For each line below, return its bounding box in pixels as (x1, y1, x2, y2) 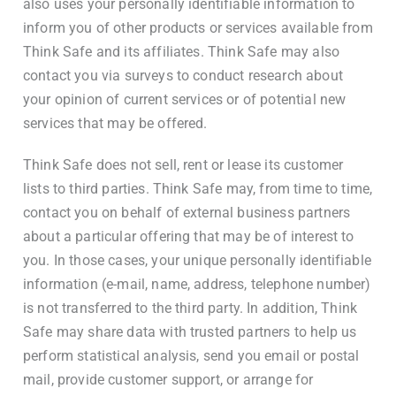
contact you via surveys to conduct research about (23, 67, 343, 84)
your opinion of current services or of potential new (23, 91, 346, 108)
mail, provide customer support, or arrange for (23, 371, 314, 388)
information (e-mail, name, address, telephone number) (23, 276, 371, 293)
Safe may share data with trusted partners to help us (23, 324, 357, 340)
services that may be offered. (23, 115, 208, 132)
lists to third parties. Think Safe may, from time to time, (23, 180, 373, 197)
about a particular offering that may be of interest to (23, 228, 354, 245)
